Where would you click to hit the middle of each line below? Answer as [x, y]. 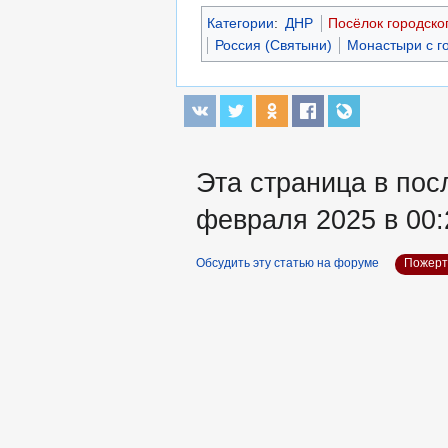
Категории [240, 23]
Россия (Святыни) [273, 45]
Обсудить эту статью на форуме [287, 263]
